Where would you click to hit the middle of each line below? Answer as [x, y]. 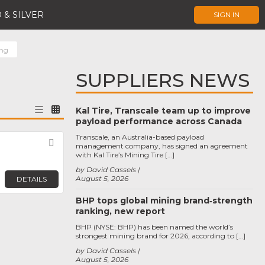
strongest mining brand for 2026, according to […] [161, 236]
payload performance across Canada [159, 121]
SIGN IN [227, 14]
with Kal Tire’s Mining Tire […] [125, 155]
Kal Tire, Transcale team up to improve [163, 111]
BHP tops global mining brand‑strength [164, 201]
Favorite [79, 143]
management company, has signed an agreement [162, 146]
